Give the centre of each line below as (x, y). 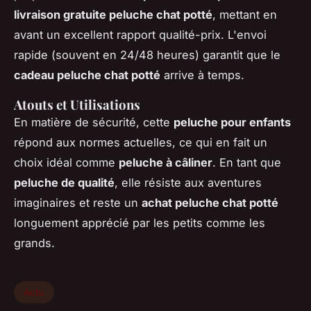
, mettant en (245, 15)
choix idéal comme (66, 163)
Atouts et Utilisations (77, 105)
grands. (34, 243)
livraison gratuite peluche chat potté (113, 15)
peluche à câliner (166, 163)
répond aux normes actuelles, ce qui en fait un (141, 143)
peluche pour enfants (232, 123)
